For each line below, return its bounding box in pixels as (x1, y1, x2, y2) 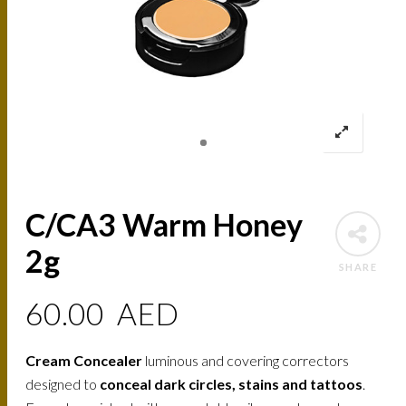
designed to (25, 375, 101, 393)
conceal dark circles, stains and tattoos (100, 375, 363, 393)
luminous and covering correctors (142, 352, 350, 370)
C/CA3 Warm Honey (25, 206, 304, 244)
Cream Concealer (25, 352, 143, 370)
